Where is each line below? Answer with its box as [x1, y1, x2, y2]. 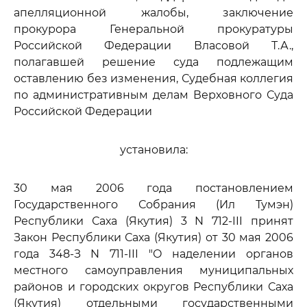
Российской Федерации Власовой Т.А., [14, 39, 293, 52]
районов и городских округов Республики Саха [14, 280, 293, 293]
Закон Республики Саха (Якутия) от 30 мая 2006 [14, 231, 293, 244]
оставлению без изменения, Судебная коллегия [14, 72, 293, 85]
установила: [119, 143, 188, 156]
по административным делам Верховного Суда [14, 88, 293, 101]
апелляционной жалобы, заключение [14, 6, 293, 19]
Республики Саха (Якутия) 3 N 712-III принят [14, 214, 293, 228]
